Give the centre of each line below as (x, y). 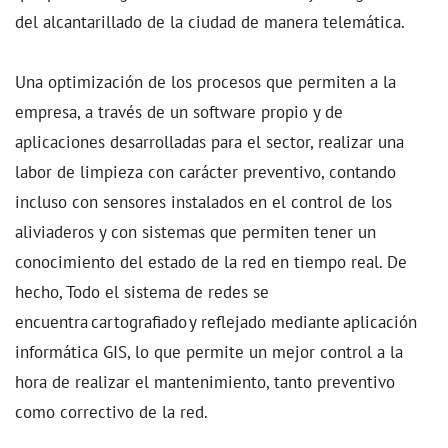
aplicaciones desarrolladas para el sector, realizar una (209, 142)
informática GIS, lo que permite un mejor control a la (209, 352)
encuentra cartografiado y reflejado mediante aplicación (216, 322)
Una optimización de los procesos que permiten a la (205, 82)
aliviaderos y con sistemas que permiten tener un (195, 232)
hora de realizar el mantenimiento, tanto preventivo (205, 382)
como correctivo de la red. (111, 412)
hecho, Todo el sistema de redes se (142, 292)
